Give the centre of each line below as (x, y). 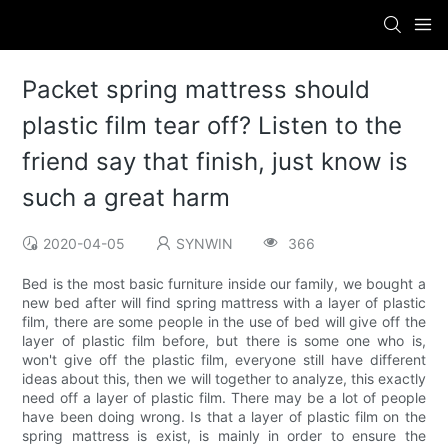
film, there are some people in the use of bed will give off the (224, 322)
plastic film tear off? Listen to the (212, 126)
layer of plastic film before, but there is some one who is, (224, 341)
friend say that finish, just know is (215, 162)
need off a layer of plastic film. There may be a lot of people (224, 398)
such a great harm (126, 198)
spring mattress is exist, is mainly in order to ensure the (224, 436)
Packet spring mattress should (196, 90)
